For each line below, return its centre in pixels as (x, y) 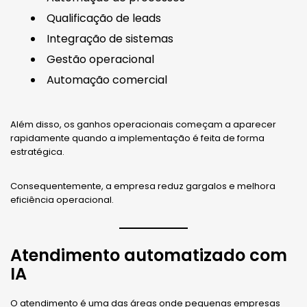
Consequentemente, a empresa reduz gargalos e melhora (143, 186)
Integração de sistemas (110, 39)
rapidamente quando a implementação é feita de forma (137, 138)
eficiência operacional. (62, 200)
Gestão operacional (100, 60)
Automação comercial (107, 80)
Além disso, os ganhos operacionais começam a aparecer (143, 125)
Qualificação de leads (104, 19)
